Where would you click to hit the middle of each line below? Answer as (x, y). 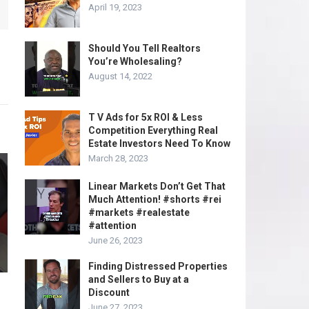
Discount (109, 292)
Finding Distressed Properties (158, 266)
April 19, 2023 (115, 7)
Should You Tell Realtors (144, 48)
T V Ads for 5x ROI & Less (146, 117)
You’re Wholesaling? (135, 61)
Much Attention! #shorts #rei (155, 199)
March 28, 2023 (118, 158)
